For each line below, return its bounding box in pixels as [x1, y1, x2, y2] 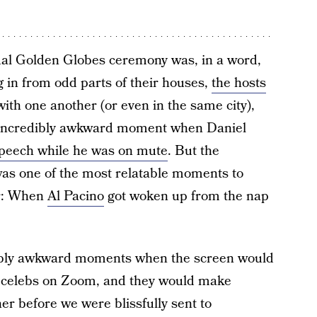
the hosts [211, 74, 266, 93]
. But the [167, 142, 219, 161]
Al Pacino [47, 187, 104, 206]
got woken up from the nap [103, 187, 269, 206]
